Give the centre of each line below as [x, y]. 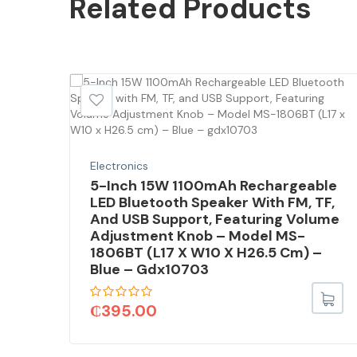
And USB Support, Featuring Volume [215, 220]
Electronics [119, 166]
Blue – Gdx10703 [149, 270]
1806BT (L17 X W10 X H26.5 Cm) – [206, 253]
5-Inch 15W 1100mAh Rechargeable [214, 186]
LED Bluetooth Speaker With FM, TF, [212, 203]
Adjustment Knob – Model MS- [198, 236]
